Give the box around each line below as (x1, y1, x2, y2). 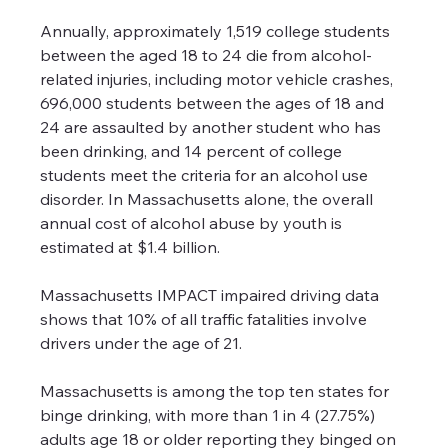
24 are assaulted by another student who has (40, 117, 386, 138)
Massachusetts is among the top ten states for (40, 381, 394, 402)
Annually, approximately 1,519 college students (40, 21, 395, 42)
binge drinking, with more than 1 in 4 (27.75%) (40, 405, 380, 426)
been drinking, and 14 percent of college (40, 141, 347, 162)
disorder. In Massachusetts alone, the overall (40, 189, 378, 210)
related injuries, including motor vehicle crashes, (40, 69, 398, 90)
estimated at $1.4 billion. (40, 237, 221, 258)
